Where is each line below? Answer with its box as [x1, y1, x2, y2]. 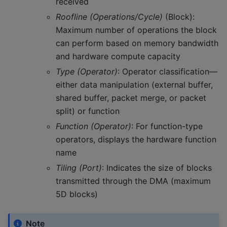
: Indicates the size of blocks [102, 163, 212, 173]
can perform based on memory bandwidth [56, 38, 218, 49]
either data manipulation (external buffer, [56, 80, 213, 90]
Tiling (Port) [56, 163, 102, 173]
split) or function [56, 106, 120, 117]
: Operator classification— [118, 66, 217, 77]
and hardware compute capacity [56, 51, 180, 62]
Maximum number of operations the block [56, 25, 217, 35]
